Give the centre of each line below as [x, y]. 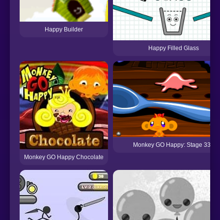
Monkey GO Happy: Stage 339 [174, 145]
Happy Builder [64, 30]
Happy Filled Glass [174, 48]
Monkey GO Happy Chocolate [64, 157]
